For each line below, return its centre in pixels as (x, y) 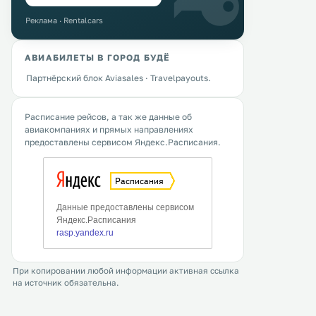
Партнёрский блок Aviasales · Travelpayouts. (119, 78)
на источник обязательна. (66, 283)
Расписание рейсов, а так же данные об (108, 117)
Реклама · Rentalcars (64, 20)
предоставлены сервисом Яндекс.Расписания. (123, 142)
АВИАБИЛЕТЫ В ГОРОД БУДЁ (97, 57)
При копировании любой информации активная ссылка (126, 271)
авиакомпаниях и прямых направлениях (109, 129)
